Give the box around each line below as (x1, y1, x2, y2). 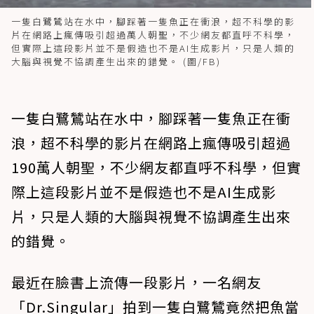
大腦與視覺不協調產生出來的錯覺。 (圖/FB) (11, 54, 221, 68)
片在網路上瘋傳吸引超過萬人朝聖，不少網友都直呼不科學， (11, 27, 295, 41)
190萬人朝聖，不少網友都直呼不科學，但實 (11, 156, 301, 177)
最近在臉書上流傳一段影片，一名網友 (11, 271, 261, 292)
